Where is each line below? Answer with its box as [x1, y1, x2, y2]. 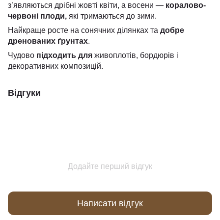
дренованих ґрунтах [8, 37, 88, 45]
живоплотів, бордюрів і [94, 51, 178, 59]
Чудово [8, 51, 36, 59]
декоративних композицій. [8, 62, 103, 70]
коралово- [164, 1, 206, 9]
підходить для [36, 51, 94, 59]
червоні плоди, [8, 12, 69, 20]
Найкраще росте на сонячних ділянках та [8, 26, 160, 34]
